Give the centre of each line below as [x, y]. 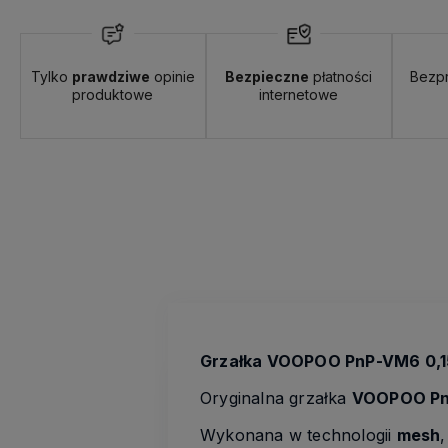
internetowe [299, 94]
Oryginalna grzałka [276, 398]
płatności [341, 76]
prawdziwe [110, 76]
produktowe [113, 94]
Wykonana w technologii [298, 435]
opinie [172, 76]
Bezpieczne [267, 76]
